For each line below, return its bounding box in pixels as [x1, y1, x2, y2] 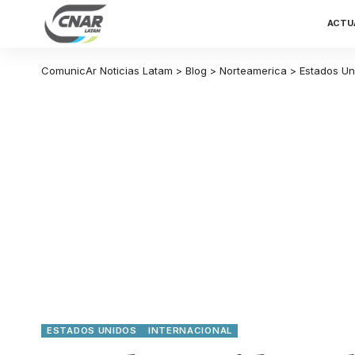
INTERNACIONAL [147, 325, 232, 336]
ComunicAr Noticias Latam [41, 64, 173, 77]
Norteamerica [219, 64, 287, 77]
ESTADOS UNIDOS [47, 325, 137, 336]
